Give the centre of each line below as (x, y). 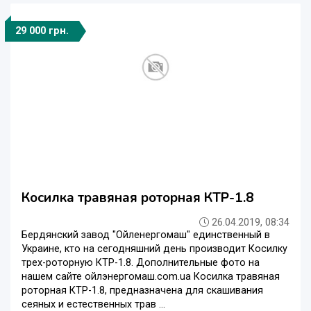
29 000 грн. (42, 31)
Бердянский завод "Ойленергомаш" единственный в (146, 235)
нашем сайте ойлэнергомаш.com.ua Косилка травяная (151, 277)
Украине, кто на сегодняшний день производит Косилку (154, 249)
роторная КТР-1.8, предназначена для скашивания (142, 291)
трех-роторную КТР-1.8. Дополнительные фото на (141, 263)
